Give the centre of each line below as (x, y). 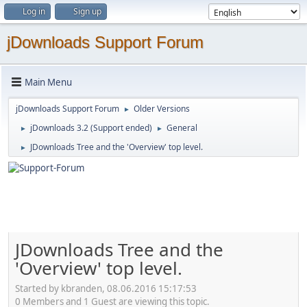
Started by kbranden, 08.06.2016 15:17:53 (106, 288)
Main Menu (48, 82)
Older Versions (162, 109)
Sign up (87, 11)
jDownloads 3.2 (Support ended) (91, 128)
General (182, 128)
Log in (34, 11)
